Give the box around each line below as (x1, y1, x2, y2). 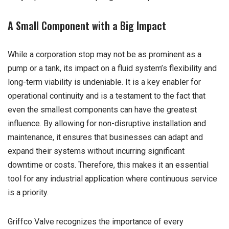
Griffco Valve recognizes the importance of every (8, 217, 184, 227)
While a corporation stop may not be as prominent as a (8, 50, 201, 60)
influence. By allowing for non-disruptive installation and (8, 119, 206, 129)
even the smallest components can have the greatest (8, 105, 197, 115)
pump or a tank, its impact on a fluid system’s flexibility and (8, 63, 217, 74)
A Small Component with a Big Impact (8, 18, 166, 34)
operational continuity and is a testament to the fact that (8, 91, 205, 101)
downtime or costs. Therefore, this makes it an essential (8, 160, 209, 170)
